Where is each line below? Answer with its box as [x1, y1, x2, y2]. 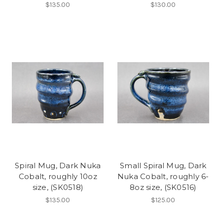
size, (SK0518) [32, 183, 83, 192]
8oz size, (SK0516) [130, 183, 197, 192]
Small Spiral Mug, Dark [120, 161, 207, 171]
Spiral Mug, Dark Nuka [15, 161, 101, 171]
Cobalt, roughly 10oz [18, 172, 97, 182]
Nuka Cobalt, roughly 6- [117, 172, 209, 182]
